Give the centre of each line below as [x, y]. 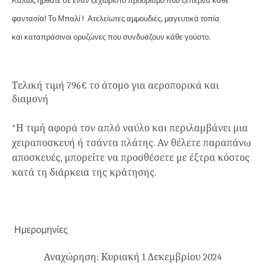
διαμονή [30, 99]
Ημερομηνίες [40, 229]
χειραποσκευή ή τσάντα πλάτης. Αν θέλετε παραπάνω [131, 143]
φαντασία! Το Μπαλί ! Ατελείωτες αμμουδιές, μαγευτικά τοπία [116, 18]
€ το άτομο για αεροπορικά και [150, 85]
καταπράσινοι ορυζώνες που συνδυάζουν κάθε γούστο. [118, 36]
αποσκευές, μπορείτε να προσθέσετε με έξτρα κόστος [131, 158]
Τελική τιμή [39, 85]
